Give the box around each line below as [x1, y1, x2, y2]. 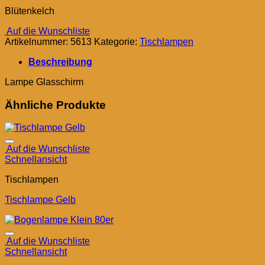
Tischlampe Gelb [5, 195, 76, 205]
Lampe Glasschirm [5, 76, 83, 87]
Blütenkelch [5, 5, 54, 16]
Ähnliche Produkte [5, 98, 106, 111]
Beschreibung [28, 56, 92, 67]
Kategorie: [94, 36, 140, 47]
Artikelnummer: [5, 36, 70, 47]
